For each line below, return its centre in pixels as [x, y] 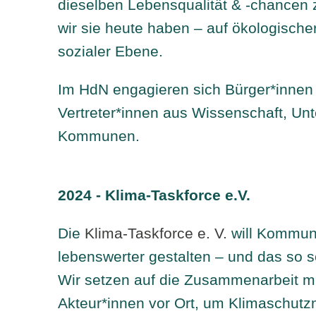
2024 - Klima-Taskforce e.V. [154, 195]
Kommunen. [99, 135]
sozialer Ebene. [111, 51]
